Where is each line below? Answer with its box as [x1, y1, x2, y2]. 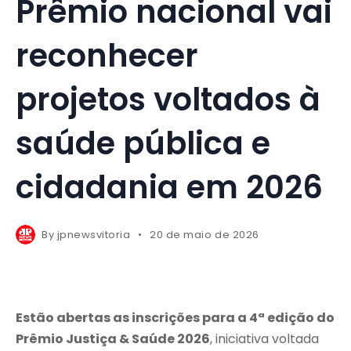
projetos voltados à [16, 78, 320, 122]
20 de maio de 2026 [150, 227, 259, 243]
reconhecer [16, 34, 198, 78]
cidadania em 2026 [16, 165, 323, 210]
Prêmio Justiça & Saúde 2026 [16, 330, 210, 349]
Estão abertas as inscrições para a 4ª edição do [16, 309, 335, 327]
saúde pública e [16, 121, 270, 166]
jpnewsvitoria [56, 227, 131, 243]
